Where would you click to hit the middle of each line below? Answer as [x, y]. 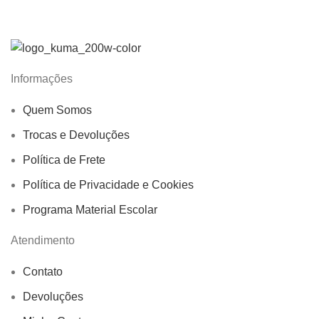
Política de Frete [64, 160]
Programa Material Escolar [90, 210]
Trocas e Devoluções [76, 135]
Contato [43, 272]
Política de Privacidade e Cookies [108, 185]
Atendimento [43, 241]
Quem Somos [57, 110]
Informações [42, 79]
